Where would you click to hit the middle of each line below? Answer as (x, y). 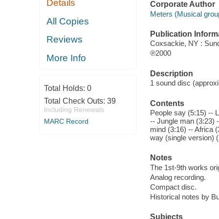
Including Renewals (74, 110)
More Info (66, 58)
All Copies (68, 21)
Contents (167, 103)
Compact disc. (173, 187)
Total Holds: (65, 88)
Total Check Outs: (75, 101)
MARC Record (66, 121)
